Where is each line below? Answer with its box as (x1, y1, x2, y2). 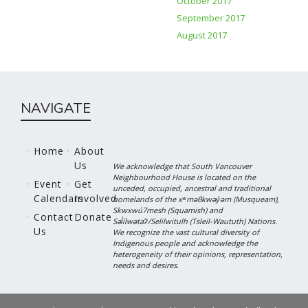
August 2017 (177, 29, 227, 41)
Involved (74, 192, 118, 205)
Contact (34, 210, 74, 223)
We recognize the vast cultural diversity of (113, 227, 260, 237)
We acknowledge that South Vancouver (113, 161, 252, 171)
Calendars (34, 192, 84, 205)
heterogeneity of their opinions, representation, (113, 249, 283, 259)
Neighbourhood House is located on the (113, 172, 256, 182)
